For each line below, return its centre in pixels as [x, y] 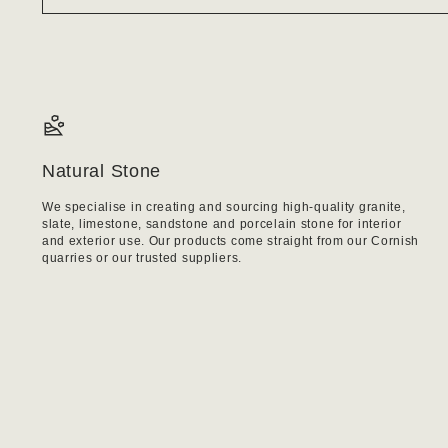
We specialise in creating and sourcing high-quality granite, [223, 207]
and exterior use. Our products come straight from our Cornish [230, 241]
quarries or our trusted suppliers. [142, 258]
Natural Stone [101, 171]
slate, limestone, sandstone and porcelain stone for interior [221, 224]
